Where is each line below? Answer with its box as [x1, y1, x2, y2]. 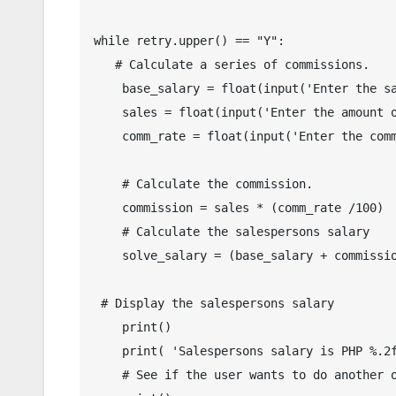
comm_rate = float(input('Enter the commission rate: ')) [94, 128, 122, 143]
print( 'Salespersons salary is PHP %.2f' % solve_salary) [94, 343, 122, 358]
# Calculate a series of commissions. [94, 57, 115, 72]
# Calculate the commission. [94, 176, 122, 191]
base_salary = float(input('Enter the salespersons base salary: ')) [94, 80, 122, 95]
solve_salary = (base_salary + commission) [94, 247, 122, 263]
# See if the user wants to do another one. [94, 367, 122, 382]
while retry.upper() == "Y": [94, 33, 285, 48]
